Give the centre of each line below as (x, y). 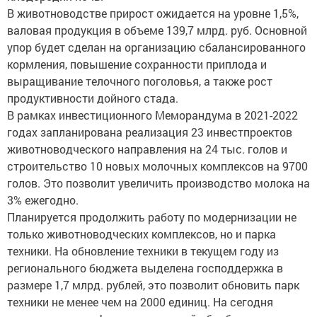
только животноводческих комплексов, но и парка (142, 234)
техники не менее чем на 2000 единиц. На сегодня (140, 302)
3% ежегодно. (43, 200)
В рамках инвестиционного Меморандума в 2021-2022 (152, 115)
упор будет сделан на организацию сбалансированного (156, 47)
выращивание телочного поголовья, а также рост (140, 81)
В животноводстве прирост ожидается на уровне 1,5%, (153, 13)
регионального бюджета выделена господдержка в (145, 268)
